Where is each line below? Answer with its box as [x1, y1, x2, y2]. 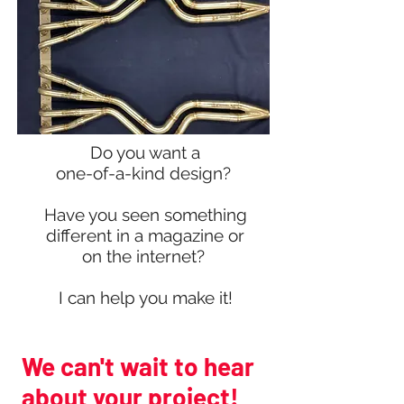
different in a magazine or [46, 225, 244, 245]
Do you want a [90, 142, 200, 162]
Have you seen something [43, 205, 247, 225]
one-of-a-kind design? [55, 163, 235, 183]
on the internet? [81, 246, 209, 266]
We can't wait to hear [22, 351, 254, 381]
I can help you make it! [58, 288, 233, 308]
